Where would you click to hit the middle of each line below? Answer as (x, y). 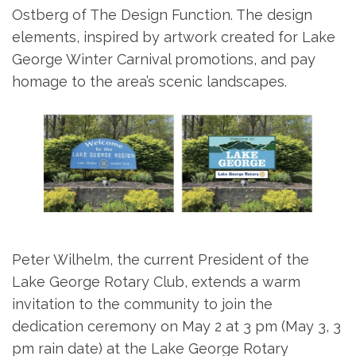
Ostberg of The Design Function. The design (162, 15)
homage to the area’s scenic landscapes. (149, 82)
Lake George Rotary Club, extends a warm (156, 281)
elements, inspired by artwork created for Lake (174, 37)
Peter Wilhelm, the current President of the (161, 259)
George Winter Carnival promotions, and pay (164, 60)
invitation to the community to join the (142, 304)
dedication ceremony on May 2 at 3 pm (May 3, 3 (176, 326)
